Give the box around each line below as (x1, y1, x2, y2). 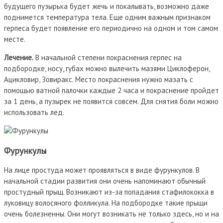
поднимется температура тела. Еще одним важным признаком (4, 12, 211, 22)
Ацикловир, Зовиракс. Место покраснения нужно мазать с (4, 75, 193, 85)
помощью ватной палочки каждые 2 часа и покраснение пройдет (4, 86, 219, 96)
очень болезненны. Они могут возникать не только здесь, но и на (4, 209, 219, 219)
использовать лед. (4, 108, 64, 117)
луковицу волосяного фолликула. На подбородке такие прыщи (4, 198, 208, 208)
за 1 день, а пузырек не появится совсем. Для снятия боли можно (4, 97, 219, 107)
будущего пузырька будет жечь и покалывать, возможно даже (4, 1, 209, 11)
